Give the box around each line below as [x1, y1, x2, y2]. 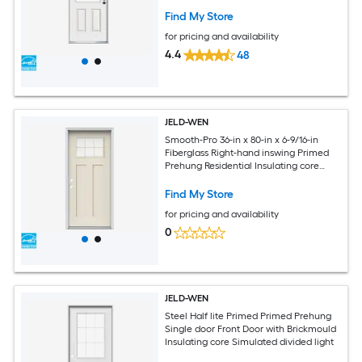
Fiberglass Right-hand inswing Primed [165, 147, 330, 159]
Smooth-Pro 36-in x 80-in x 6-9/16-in [165, 134, 319, 146]
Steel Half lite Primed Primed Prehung [165, 310, 332, 322]
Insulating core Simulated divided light [165, 336, 335, 348]
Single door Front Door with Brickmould [165, 323, 337, 335]
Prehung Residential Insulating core [165, 160, 320, 172]
